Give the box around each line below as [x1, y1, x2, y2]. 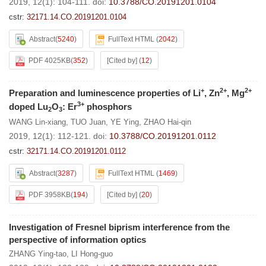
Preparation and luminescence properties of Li [9, 88, 201, 98]
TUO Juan [71, 118, 106, 126]
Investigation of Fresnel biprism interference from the [9, 222, 230, 232]
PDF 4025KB [28, 56, 71, 65]
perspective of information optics [9, 235, 146, 245]
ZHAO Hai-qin [144, 118, 191, 126]
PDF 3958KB [28, 191, 71, 199]
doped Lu [9, 102, 48, 112]
